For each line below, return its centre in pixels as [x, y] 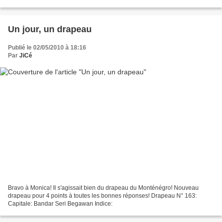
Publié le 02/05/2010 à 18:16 [47, 47]
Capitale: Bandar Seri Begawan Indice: [60, 204]
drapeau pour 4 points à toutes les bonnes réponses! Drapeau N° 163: [102, 196]
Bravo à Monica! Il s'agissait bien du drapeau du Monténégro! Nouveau [103, 188]
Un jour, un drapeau [50, 29]
